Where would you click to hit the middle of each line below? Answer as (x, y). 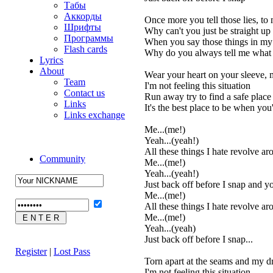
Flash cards (86, 49)
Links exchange (94, 115)
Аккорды (83, 16)
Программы (89, 38)
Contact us (84, 93)
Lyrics (51, 60)
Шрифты (83, 27)
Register (31, 251)
